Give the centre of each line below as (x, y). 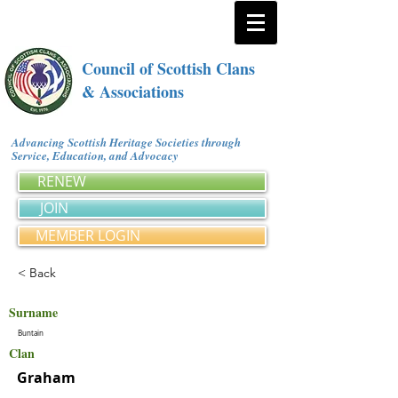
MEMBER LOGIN (88, 235)
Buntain (31, 333)
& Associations (133, 92)
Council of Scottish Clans (168, 68)
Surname (33, 312)
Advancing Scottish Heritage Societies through (126, 142)
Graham (46, 378)
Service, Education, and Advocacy (98, 155)
